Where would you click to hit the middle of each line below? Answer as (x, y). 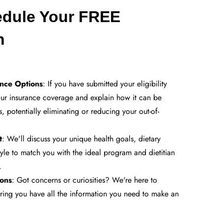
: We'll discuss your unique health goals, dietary (81, 138)
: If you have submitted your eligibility (105, 83)
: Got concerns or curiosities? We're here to (84, 180)
